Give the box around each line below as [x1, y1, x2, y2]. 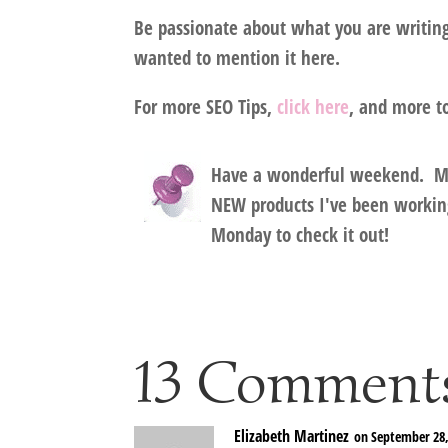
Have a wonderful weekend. [211, 162, 435, 189]
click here [277, 94, 350, 121]
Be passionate [134, 15, 239, 42]
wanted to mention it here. [134, 45, 341, 72]
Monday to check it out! [211, 222, 390, 249]
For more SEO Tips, [134, 94, 278, 121]
